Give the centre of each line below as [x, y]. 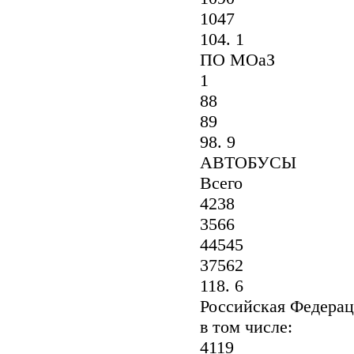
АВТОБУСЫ [238, 162]
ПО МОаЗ [228, 60]
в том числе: [236, 327]
